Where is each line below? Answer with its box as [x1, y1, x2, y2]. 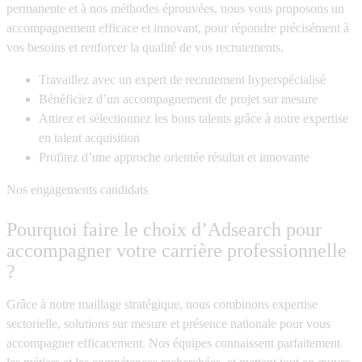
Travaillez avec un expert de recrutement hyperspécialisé [39, 73, 326, 87]
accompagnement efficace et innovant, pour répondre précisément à [6, 21, 349, 36]
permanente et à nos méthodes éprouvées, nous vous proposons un [6, 2, 344, 16]
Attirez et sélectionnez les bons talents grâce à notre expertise [39, 112, 348, 126]
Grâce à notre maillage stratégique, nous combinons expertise [6, 297, 318, 312]
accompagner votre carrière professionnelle [6, 240, 347, 262]
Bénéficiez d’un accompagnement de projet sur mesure [39, 92, 318, 107]
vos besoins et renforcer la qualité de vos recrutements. [6, 40, 284, 55]
